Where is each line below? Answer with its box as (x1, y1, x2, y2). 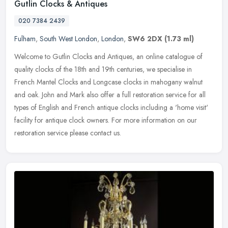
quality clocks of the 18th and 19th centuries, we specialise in (14, 64, 192, 75)
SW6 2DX (128, 34, 162, 44)
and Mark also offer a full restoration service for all (56, 90, 206, 100)
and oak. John (14, 90, 54, 100)
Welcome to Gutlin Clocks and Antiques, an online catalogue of (14, 51, 203, 62)
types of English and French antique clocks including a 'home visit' (14, 102, 208, 113)
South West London (40, 34, 97, 44)
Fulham (14, 34, 36, 44)
